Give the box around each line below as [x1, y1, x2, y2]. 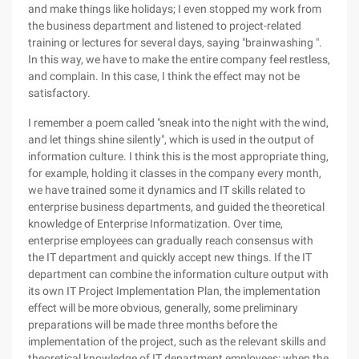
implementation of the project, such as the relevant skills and [28, 335, 326, 348]
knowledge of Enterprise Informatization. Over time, [28, 217, 283, 230]
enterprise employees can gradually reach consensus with [28, 234, 313, 247]
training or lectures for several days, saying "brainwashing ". [28, 36, 322, 49]
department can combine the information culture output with [28, 268, 329, 280]
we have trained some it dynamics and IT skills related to [28, 184, 305, 196]
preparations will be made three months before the [28, 318, 277, 331]
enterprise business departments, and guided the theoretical [28, 200, 325, 213]
